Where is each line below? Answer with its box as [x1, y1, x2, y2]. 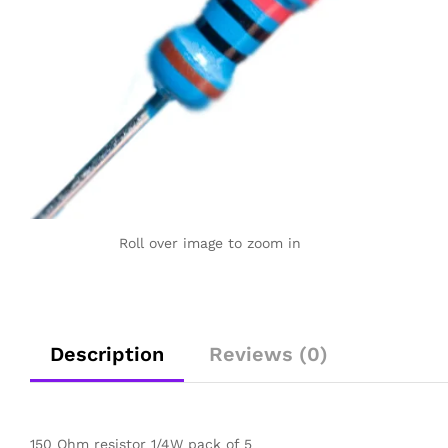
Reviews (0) [209, 341, 328, 366]
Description [50, 341, 164, 366]
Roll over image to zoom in [118, 234, 301, 251]
